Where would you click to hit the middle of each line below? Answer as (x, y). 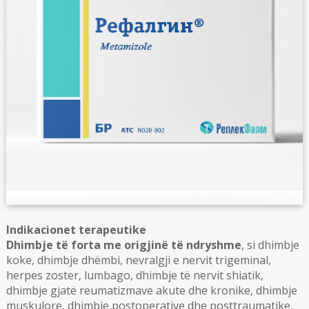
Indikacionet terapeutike (77, 230)
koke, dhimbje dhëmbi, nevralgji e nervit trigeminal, (138, 260)
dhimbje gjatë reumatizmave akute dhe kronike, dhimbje (151, 290)
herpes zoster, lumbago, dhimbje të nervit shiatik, (134, 275)
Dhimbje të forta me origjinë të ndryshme (123, 245)
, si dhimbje (270, 245)
